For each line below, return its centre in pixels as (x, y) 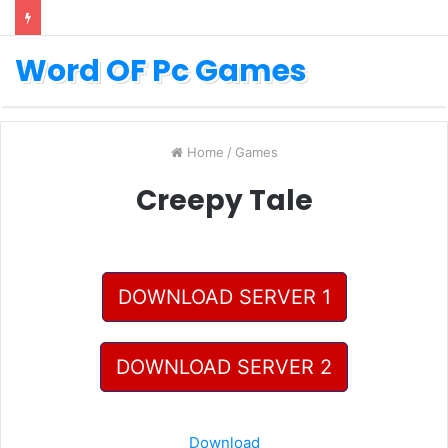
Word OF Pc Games (161, 71)
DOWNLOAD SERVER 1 (224, 297)
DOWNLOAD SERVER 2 (224, 367)
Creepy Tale (224, 200)
